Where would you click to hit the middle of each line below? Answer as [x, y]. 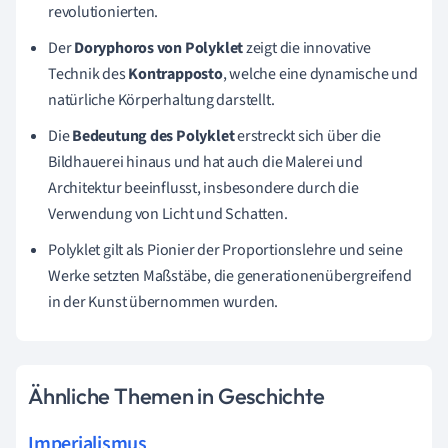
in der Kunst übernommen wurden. [163, 301]
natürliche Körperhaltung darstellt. [161, 99]
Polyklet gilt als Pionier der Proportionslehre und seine [225, 249]
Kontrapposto [175, 73]
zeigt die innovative [307, 47]
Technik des [88, 73]
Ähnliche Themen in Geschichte [176, 395]
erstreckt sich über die [308, 135]
